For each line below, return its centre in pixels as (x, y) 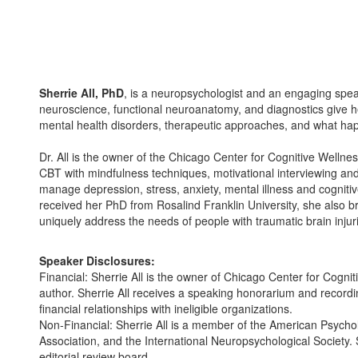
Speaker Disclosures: (97, 261)
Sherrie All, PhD (82, 93)
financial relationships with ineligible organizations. (166, 308)
